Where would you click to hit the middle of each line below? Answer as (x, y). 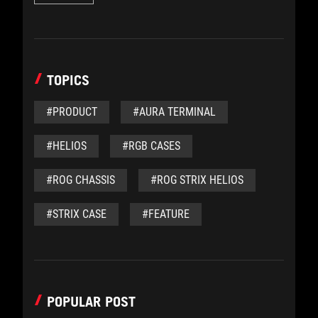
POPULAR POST (91, 302)
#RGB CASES (151, 146)
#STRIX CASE (76, 214)
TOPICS (68, 80)
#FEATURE (166, 214)
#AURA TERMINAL (174, 112)
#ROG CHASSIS (81, 180)
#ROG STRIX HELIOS (197, 180)
